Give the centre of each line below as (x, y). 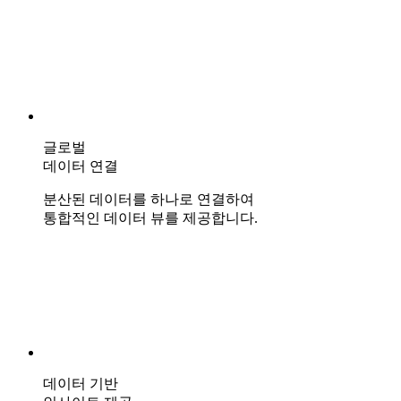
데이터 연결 (81, 166)
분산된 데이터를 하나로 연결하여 (149, 199)
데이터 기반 (81, 383)
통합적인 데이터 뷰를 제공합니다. (150, 218)
